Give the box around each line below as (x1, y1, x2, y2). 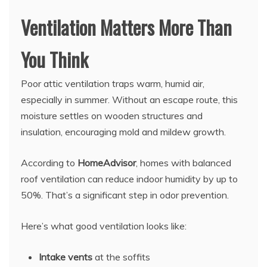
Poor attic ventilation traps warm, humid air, (21, 77, 204, 90)
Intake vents (39, 251, 92, 263)
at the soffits (92, 251, 150, 263)
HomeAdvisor (77, 157, 136, 169)
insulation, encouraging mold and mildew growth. (21, 126, 226, 138)
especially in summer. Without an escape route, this (21, 94, 238, 106)
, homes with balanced (136, 157, 231, 169)
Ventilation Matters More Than (21, 13, 232, 42)
